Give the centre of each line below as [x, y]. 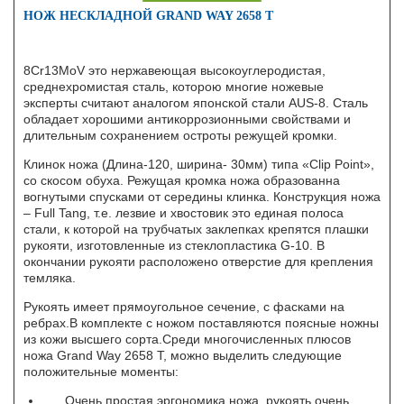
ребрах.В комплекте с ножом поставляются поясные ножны [201, 322]
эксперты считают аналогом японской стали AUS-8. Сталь [196, 102]
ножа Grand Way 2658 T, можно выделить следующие [183, 355]
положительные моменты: [101, 371]
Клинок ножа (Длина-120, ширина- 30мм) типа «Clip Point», [199, 164]
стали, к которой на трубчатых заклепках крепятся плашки [196, 229]
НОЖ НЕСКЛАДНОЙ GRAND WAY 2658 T [148, 15]
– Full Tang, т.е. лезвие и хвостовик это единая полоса [184, 212]
